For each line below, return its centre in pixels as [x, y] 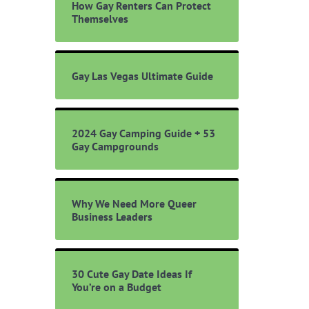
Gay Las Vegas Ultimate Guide [142, 76]
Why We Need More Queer [134, 203]
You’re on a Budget [116, 287]
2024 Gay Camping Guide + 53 [143, 133]
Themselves [100, 18]
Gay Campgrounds [115, 146]
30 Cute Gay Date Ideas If [131, 273]
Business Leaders [112, 216]
